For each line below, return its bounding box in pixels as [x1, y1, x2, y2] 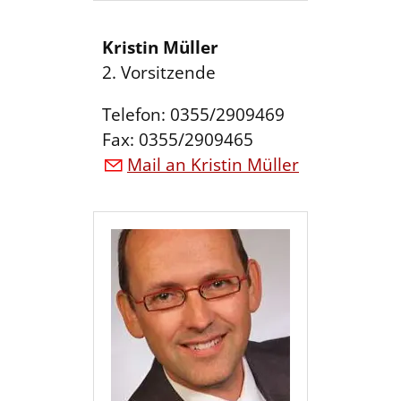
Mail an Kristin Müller [127, 153, 299, 177]
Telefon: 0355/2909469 [102, 102, 285, 126]
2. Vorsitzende [102, 60, 216, 84]
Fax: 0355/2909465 [102, 127, 253, 151]
